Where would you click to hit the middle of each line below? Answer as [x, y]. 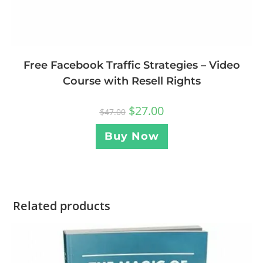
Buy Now [131, 136]
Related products [62, 205]
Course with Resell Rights [131, 81]
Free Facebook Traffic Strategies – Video [131, 65]
